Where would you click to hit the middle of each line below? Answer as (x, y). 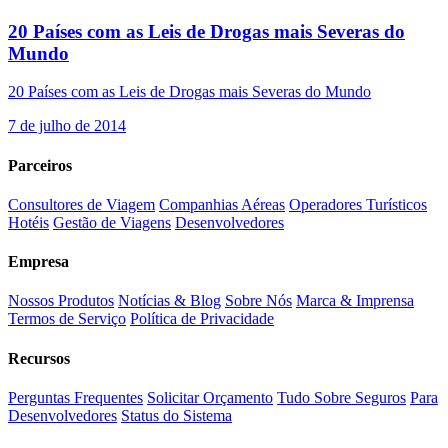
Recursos (39, 358)
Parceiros (40, 165)
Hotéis (28, 222)
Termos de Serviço (67, 319)
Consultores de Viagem (81, 204)
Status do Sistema (176, 415)
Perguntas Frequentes (75, 397)
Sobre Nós (258, 301)
